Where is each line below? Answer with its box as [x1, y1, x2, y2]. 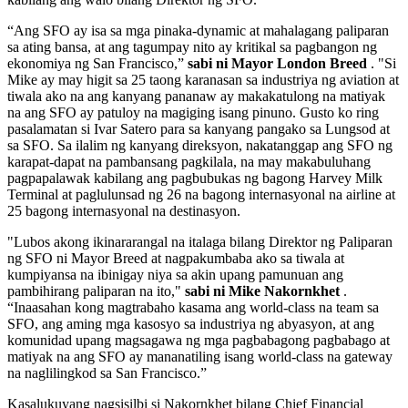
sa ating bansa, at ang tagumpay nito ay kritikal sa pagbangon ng [7, 38, 377, 55]
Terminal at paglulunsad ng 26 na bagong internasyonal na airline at [7, 186, 395, 202]
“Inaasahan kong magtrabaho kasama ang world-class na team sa [7, 299, 379, 315]
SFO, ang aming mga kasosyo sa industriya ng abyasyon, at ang [7, 315, 374, 331]
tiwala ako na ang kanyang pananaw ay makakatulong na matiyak [7, 87, 385, 104]
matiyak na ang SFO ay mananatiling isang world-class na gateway [7, 348, 393, 364]
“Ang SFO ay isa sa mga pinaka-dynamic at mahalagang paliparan [7, 22, 389, 38]
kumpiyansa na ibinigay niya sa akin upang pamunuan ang [7, 266, 343, 282]
